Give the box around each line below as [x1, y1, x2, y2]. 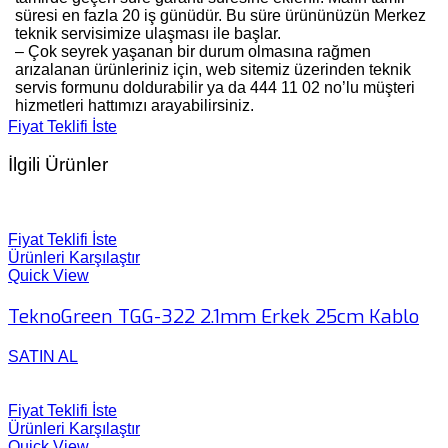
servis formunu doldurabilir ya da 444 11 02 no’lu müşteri [15, 78, 415, 96]
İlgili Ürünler [8, 154, 108, 176]
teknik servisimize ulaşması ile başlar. [15, 24, 281, 42]
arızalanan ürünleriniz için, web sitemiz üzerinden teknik [15, 60, 411, 78]
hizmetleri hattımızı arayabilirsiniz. [15, 96, 254, 114]
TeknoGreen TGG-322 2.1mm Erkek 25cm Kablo [8, 303, 419, 329]
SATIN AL [8, 347, 78, 365]
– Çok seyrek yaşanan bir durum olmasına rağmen [15, 42, 371, 60]
